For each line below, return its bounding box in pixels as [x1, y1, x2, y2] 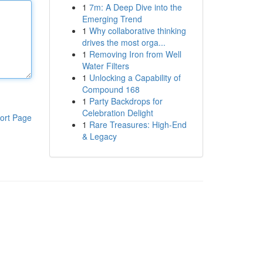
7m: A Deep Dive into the [89, 1, 182, 13]
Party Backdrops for [89, 95, 163, 107]
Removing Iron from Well [89, 48, 181, 60]
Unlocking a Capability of [89, 72, 181, 83]
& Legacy [82, 130, 117, 142]
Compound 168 [82, 83, 140, 95]
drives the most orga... [82, 36, 166, 48]
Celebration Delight [82, 107, 153, 119]
